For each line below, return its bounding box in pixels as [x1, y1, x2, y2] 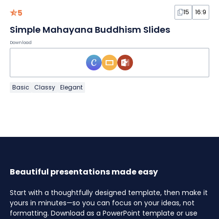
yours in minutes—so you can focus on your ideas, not [10, 198, 195, 208]
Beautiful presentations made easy [10, 166, 158, 178]
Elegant [60, 83, 83, 92]
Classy [34, 83, 55, 92]
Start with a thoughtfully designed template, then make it [10, 188, 208, 198]
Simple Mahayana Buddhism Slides [10, 23, 170, 36]
